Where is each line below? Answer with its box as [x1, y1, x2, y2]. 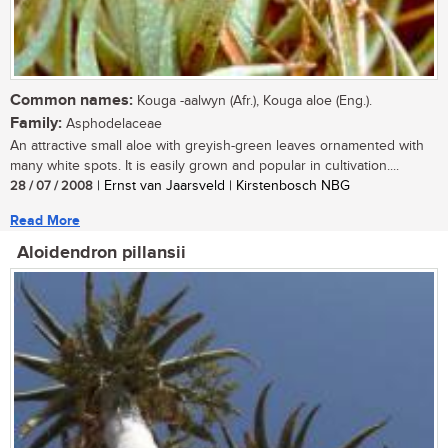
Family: [10, 114, 62, 134]
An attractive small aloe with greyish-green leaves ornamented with [10, 138, 424, 155]
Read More [10, 212, 80, 230]
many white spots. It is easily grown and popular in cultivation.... [10, 158, 399, 175]
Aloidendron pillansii [17, 242, 186, 265]
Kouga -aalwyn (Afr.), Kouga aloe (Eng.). [133, 93, 372, 110]
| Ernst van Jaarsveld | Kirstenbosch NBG [93, 178, 350, 195]
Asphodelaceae [62, 116, 162, 133]
